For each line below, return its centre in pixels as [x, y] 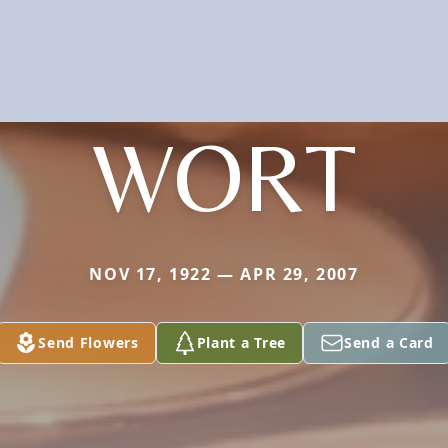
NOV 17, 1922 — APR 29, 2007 [224, 273]
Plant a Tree [241, 342]
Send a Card [389, 342]
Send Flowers [88, 342]
